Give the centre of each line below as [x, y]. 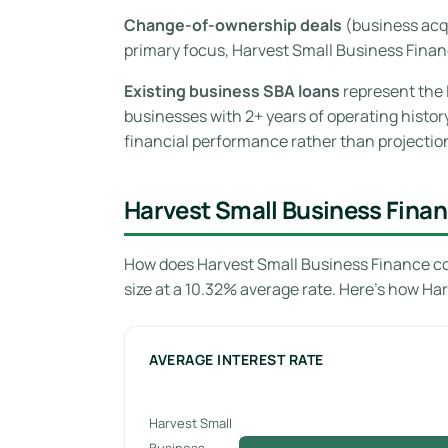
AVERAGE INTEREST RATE [236, 359]
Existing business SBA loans [232, 90]
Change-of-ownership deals [233, 24]
